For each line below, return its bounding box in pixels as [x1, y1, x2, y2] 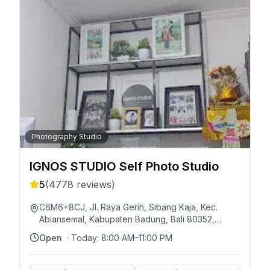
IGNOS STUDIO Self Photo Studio [30, 159, 219, 174]
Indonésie [39, 226, 78, 236]
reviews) [74, 178, 115, 190]
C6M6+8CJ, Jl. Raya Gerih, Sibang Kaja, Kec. [39, 202, 218, 212]
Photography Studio [31, 132, 102, 141]
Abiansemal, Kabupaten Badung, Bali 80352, [39, 214, 215, 224]
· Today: [67, 233, 101, 243]
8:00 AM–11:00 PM [101, 233, 172, 243]
